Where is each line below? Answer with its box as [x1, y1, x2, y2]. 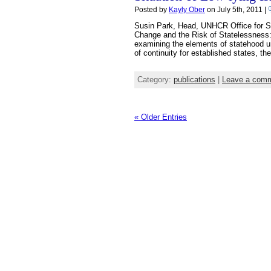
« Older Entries [134, 112, 187, 122]
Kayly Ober [169, 5, 205, 13]
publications [174, 74, 215, 84]
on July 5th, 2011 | [205, 5, 268, 13]
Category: [137, 74, 174, 84]
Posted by [134, 5, 169, 13]
